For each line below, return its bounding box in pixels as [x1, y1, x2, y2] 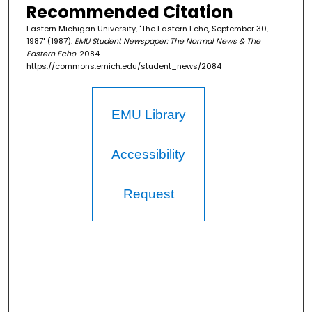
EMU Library [111, 107, 186, 123]
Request [123, 187, 174, 202]
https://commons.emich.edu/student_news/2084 [26, 61, 221, 72]
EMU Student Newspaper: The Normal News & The [74, 36, 260, 47]
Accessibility [111, 147, 186, 162]
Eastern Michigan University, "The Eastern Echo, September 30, [26, 23, 268, 35]
